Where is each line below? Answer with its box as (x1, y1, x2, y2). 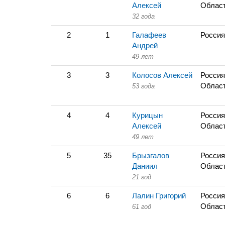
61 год (132, 203, 151, 210)
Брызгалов (132, 151, 169, 160)
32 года (132, 13, 155, 20)
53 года (132, 82, 155, 90)
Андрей (132, 41, 158, 50)
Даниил (132, 162, 158, 170)
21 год (132, 173, 151, 181)
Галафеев (132, 31, 166, 39)
